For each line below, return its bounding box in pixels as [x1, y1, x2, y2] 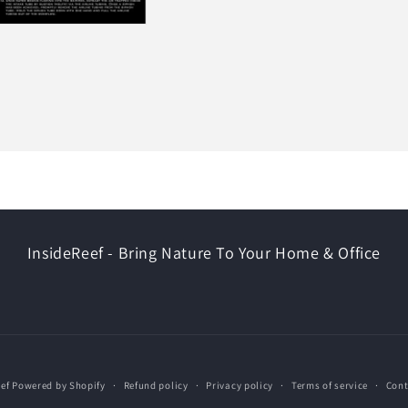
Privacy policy [206, 379, 274, 392]
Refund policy [123, 379, 189, 392]
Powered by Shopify [12, 379, 106, 392]
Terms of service [291, 379, 369, 392]
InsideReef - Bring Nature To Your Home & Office [26, 242, 382, 263]
